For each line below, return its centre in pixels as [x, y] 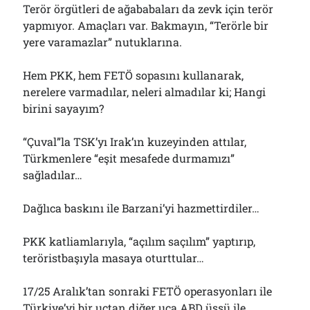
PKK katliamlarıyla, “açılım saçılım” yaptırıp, [139, 241]
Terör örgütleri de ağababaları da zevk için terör [148, 9]
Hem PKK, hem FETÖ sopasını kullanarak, [134, 75]
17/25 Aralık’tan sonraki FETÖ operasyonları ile [148, 291]
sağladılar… [53, 175]
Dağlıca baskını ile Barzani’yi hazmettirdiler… [142, 208]
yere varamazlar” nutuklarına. [103, 42]
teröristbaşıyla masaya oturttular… [114, 258]
